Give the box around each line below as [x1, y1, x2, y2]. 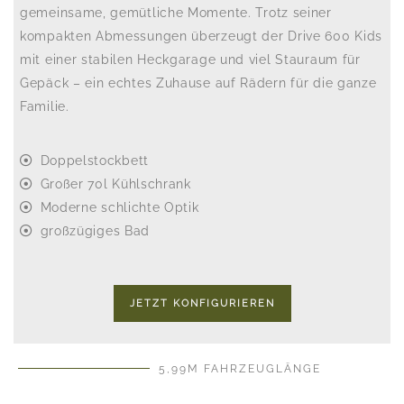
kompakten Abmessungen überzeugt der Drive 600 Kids [20, 29, 383, 43]
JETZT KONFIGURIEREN [129, 298, 275, 309]
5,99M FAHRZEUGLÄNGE [159, 363, 321, 375]
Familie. [20, 99, 69, 114]
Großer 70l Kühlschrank [40, 177, 191, 191]
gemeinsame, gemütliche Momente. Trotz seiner [20, 5, 332, 20]
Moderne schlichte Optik [40, 200, 199, 215]
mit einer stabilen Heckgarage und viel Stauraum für [20, 52, 361, 67]
